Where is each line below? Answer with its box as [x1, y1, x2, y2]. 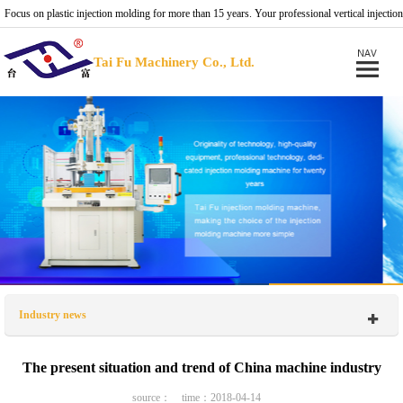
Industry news [19, 309, 86, 321]
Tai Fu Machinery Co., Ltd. [94, 55, 255, 69]
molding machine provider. [4, 34, 118, 47]
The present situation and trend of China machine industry [22, 360, 381, 376]
